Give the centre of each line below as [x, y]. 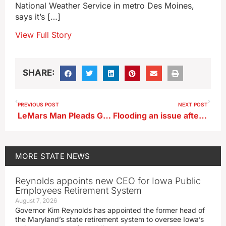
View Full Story [43, 35]
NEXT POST [193, 105]
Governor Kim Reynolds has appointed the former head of [110, 210]
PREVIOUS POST [38, 105]
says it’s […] [38, 17]
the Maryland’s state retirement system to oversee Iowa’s [109, 219]
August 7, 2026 [36, 201]
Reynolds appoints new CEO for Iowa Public [108, 181]
